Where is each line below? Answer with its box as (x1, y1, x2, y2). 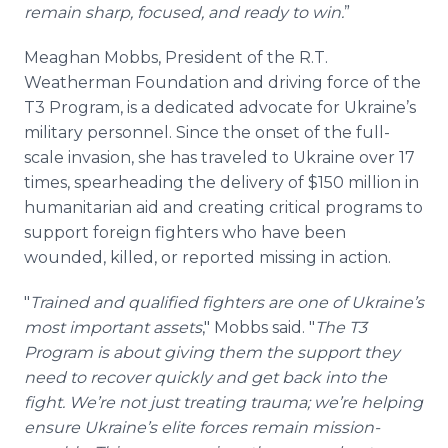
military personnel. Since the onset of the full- (24, 123, 390, 142)
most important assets (24, 318, 202, 337)
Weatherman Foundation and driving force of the (24, 73, 421, 92)
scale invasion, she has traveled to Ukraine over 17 (24, 148, 415, 167)
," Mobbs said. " (202, 318, 315, 337)
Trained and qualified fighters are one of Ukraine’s (30, 293, 424, 312)
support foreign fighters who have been (24, 223, 346, 242)
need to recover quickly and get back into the (24, 368, 387, 387)
